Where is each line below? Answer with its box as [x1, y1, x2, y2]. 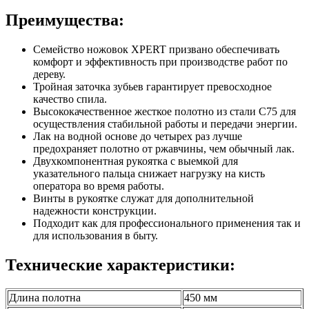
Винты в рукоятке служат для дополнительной [33, 192, 254, 204]
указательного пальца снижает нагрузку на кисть [33, 167, 265, 179]
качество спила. [33, 92, 107, 105]
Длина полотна [9, 291, 81, 303]
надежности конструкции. [33, 204, 157, 217]
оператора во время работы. [33, 179, 164, 192]
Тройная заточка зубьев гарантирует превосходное [33, 80, 272, 92]
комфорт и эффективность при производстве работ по [33, 55, 288, 68]
